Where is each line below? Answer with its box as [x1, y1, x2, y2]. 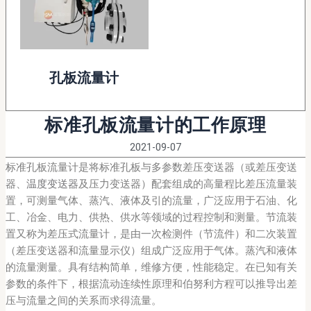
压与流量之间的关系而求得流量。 [5, 294, 162, 308]
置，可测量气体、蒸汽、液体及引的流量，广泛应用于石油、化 [5, 194, 297, 208]
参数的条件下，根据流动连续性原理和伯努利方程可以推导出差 [5, 278, 297, 291]
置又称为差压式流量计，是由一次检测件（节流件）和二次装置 [5, 228, 297, 241]
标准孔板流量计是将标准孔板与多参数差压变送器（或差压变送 [5, 161, 297, 174]
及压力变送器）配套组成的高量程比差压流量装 [78, 178, 297, 191]
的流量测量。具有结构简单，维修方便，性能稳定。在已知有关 [5, 261, 297, 274]
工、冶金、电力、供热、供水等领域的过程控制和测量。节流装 [5, 211, 297, 224]
